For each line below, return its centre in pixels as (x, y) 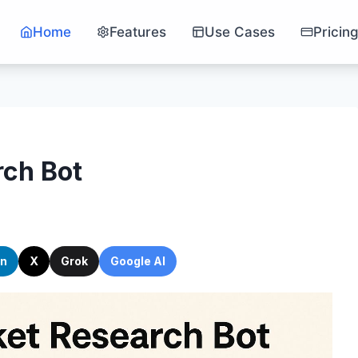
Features (138, 32)
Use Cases (240, 32)
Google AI (138, 261)
